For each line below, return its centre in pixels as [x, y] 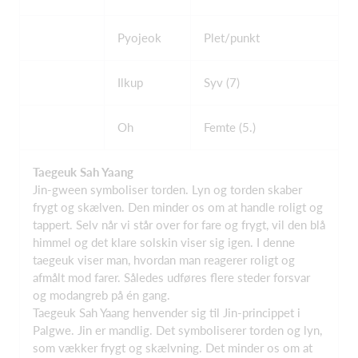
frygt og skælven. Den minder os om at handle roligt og [178, 207]
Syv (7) [222, 82]
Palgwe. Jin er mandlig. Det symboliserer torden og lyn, [177, 330]
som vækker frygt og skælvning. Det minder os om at [173, 348]
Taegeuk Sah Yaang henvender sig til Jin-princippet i [167, 312]
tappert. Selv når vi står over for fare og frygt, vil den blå [179, 225]
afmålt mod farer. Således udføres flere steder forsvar [171, 277]
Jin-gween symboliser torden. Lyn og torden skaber [167, 189]
